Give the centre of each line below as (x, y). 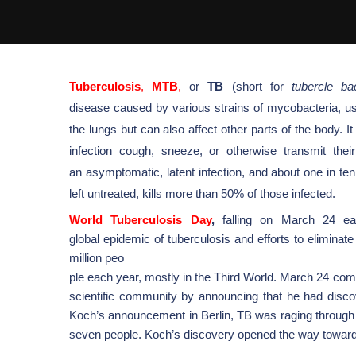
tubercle (312, 86)
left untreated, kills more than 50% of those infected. (202, 193)
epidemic (126, 239)
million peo (97, 258)
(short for (257, 86)
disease (89, 108)
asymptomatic (122, 172)
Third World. (247, 277)
